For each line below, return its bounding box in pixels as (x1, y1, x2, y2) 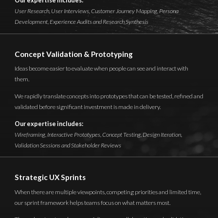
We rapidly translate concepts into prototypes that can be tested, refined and (15, 92, 203, 100)
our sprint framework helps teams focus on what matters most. (15, 199, 170, 206)
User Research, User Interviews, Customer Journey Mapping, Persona (15, 7, 179, 15)
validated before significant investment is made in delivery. (15, 103, 161, 110)
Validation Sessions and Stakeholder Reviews (15, 141, 121, 149)
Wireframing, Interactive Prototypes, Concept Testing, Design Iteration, (15, 130, 182, 138)
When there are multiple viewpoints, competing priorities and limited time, (15, 188, 201, 196)
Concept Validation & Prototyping (15, 49, 133, 58)
